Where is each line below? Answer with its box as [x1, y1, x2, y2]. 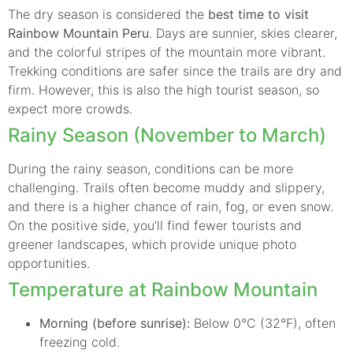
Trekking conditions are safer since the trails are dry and [8, 62, 342, 79]
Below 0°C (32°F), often [190, 314, 336, 331]
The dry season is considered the [8, 6, 208, 22]
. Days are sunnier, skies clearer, [149, 24, 337, 41]
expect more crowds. [8, 100, 132, 117]
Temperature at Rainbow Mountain [8, 277, 318, 301]
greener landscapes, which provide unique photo [8, 236, 296, 252]
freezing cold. [39, 333, 120, 350]
